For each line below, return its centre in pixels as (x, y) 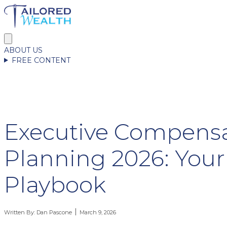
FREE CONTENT (41, 60)
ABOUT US (23, 50)
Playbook (55, 184)
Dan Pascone (54, 212)
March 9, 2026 (98, 212)
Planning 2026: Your (115, 158)
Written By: (20, 212)
